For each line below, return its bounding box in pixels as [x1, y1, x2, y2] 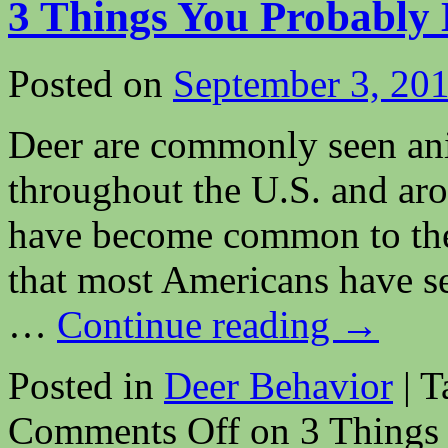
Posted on [8, 61, 163, 105]
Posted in [8, 363, 154, 407]
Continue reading [57, 302, 340, 346]
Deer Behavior [164, 363, 393, 407]
